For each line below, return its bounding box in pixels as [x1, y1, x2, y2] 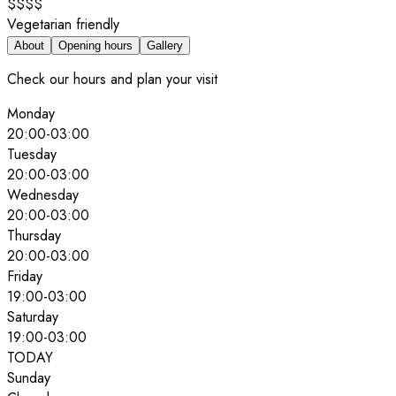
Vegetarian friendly [7, 13, 119, 34]
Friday [7, 265, 42, 286]
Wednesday [7, 184, 79, 205]
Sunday [7, 367, 50, 388]
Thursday [7, 225, 61, 246]
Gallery [147, 38, 183, 52]
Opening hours [58, 38, 133, 52]
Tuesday [7, 143, 57, 164]
